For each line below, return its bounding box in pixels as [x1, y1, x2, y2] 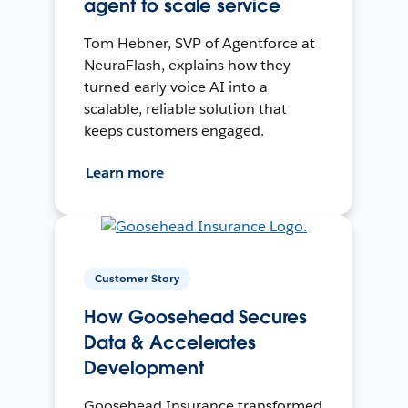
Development [84, 356, 204, 381]
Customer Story [95, 270, 180, 287]
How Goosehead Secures [84, 305, 307, 330]
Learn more [86, 163, 165, 183]
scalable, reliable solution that [84, 99, 287, 119]
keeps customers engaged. [84, 121, 265, 141]
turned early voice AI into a [84, 77, 268, 97]
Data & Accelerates [84, 331, 257, 355]
